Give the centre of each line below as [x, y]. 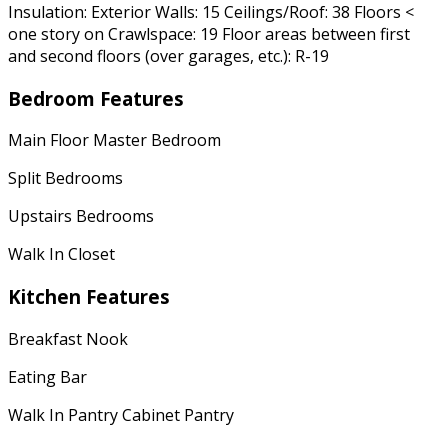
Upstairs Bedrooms [81, 216]
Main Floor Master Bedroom [114, 140]
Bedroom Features [96, 98]
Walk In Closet [61, 254]
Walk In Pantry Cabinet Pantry [121, 414]
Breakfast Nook [68, 338]
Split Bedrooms [65, 178]
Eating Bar [47, 376]
